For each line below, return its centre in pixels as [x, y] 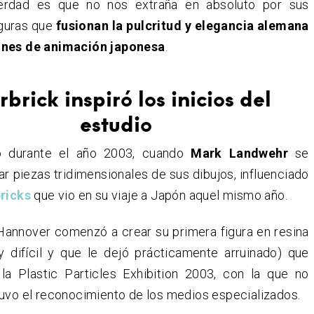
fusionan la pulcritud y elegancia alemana [181, 26]
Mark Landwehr [240, 153]
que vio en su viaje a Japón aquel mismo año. [159, 196]
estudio [116, 124]
